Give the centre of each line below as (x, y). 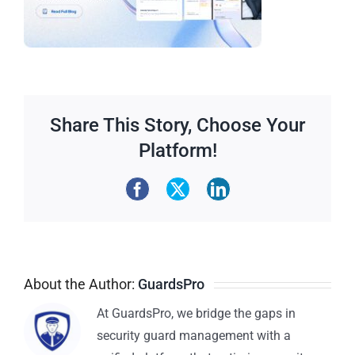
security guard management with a (194, 336)
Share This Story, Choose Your (177, 125)
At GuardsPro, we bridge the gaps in (196, 313)
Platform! (177, 150)
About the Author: (81, 284)
